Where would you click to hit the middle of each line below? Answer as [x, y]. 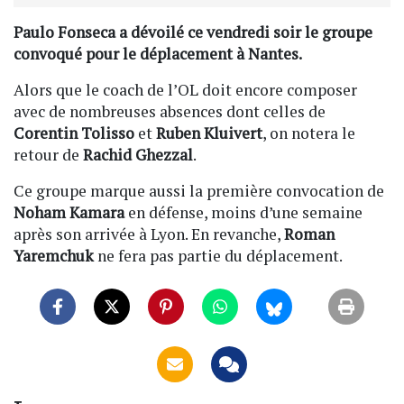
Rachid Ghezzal [138, 155]
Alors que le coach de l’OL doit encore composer [185, 90]
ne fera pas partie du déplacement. [218, 256]
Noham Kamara [69, 213]
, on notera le [309, 133]
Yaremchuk [54, 256]
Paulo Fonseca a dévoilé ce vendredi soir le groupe [193, 32]
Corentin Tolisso [74, 133]
